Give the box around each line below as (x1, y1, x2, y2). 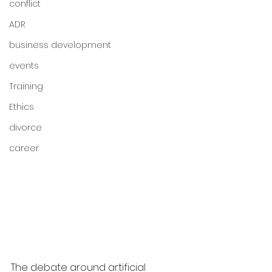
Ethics (9, 101, 34, 113)
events (9, 59, 39, 72)
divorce (9, 121, 42, 134)
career (9, 142, 39, 154)
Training (9, 80, 43, 92)
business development (9, 39, 111, 51)
